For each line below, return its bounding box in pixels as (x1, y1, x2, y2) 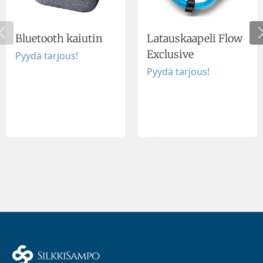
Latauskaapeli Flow (147, 31, 242, 45)
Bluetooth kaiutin (15, 31, 103, 45)
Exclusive (147, 47, 194, 61)
